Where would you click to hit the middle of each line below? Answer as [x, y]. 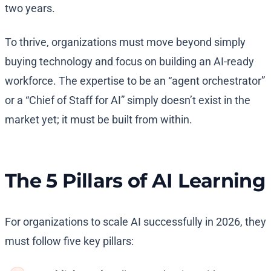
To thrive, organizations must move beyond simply [125, 42]
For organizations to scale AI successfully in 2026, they [135, 222]
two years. [30, 8]
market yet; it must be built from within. [99, 120]
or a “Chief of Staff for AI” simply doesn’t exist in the [128, 100]
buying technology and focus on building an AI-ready [129, 62]
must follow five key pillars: [69, 241]
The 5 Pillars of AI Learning [135, 181]
